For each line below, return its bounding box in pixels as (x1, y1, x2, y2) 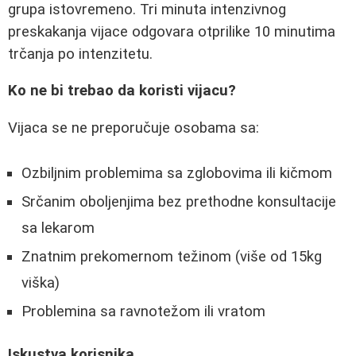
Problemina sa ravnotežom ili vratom (21, 302, 265, 320)
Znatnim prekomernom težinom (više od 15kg (21, 247, 322, 265)
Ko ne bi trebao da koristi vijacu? (8, 82, 236, 100)
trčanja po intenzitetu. (8, 44, 153, 63)
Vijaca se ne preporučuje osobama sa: (8, 118, 259, 137)
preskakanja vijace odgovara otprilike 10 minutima (8, 22, 335, 41)
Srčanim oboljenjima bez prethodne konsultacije (21, 192, 336, 211)
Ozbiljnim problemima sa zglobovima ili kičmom (21, 164, 332, 182)
